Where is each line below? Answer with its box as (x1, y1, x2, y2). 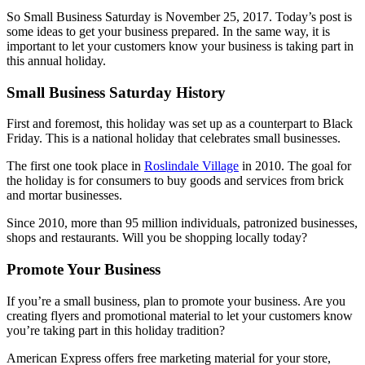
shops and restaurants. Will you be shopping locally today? (7, 231, 307, 245)
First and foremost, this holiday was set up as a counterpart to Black (7, 117, 353, 131)
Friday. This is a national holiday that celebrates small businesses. (7, 131, 341, 146)
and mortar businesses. (7, 188, 122, 203)
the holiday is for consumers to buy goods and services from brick (7, 174, 344, 188)
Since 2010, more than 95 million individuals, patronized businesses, (7, 216, 358, 231)
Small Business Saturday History (7, 83, 226, 101)
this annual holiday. (7, 54, 106, 68)
